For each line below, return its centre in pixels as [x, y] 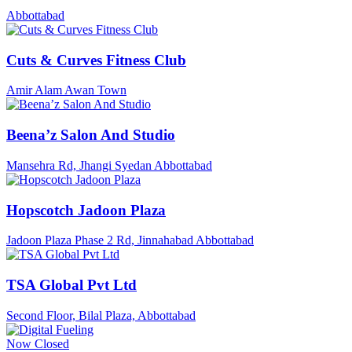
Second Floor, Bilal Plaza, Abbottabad [101, 315]
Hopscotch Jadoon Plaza [86, 210]
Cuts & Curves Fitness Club [96, 60]
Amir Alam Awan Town [66, 90]
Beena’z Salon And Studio [91, 135]
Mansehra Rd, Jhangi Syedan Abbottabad [109, 165]
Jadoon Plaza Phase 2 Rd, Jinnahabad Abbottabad [130, 240]
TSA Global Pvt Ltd [71, 284]
